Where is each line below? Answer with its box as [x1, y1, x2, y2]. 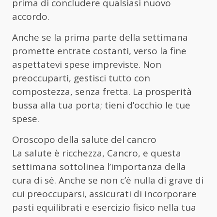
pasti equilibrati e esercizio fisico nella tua [12, 201, 196, 214]
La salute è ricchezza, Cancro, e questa [12, 146, 181, 159]
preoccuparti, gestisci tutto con [12, 71, 150, 84]
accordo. [12, 10, 49, 23]
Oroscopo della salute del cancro [12, 133, 156, 146]
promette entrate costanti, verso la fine [12, 44, 186, 57]
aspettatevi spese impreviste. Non [12, 58, 161, 71]
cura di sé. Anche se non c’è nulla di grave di [12, 173, 203, 186]
